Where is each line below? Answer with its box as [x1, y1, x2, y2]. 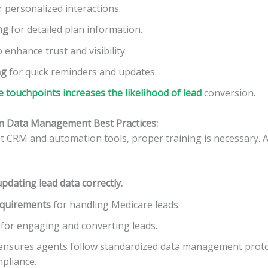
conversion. [202, 86, 255, 100]
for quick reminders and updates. [7, 65, 157, 78]
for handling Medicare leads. [51, 197, 180, 211]
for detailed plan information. [8, 23, 142, 36]
